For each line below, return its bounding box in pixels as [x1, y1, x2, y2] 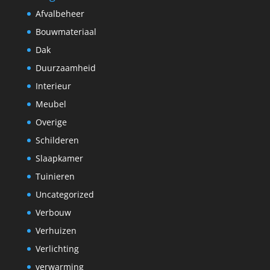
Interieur [35, 80, 71, 92]
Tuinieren [35, 170, 75, 182]
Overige [35, 116, 67, 128]
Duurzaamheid [35, 61, 96, 74]
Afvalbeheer [35, 7, 84, 19]
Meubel [35, 98, 66, 110]
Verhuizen [35, 224, 77, 236]
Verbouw [35, 206, 71, 218]
